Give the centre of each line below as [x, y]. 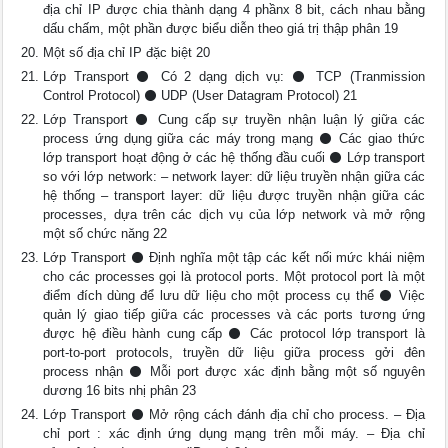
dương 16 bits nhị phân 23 [120, 390]
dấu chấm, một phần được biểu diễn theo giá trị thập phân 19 [221, 28]
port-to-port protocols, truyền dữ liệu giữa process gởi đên [234, 352]
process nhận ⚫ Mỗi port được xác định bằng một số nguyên [234, 371]
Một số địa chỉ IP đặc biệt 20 [127, 52]
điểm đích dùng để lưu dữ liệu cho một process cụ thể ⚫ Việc [234, 295]
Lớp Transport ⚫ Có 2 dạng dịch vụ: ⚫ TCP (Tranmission [234, 76]
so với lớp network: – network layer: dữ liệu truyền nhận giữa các [234, 176]
